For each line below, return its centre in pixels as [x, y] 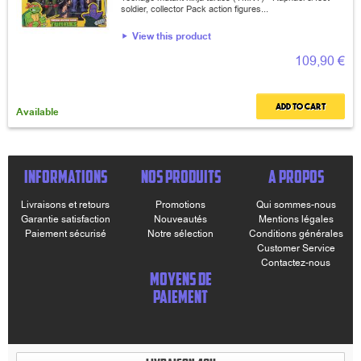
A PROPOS [296, 176]
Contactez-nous [296, 263]
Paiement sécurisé [65, 234]
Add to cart [301, 106]
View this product [172, 37]
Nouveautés [180, 219]
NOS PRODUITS [180, 176]
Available [37, 112]
